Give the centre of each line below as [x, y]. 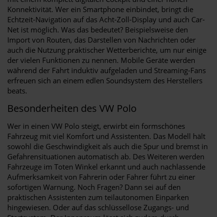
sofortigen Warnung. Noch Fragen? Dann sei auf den [94, 187]
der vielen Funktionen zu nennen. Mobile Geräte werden [101, 60]
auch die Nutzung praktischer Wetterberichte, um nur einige [107, 50]
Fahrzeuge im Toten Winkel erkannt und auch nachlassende [106, 166]
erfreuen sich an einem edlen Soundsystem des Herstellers [105, 80]
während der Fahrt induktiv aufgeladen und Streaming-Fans [107, 70]
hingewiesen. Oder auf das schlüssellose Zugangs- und [98, 207]
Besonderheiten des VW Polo [72, 108]
